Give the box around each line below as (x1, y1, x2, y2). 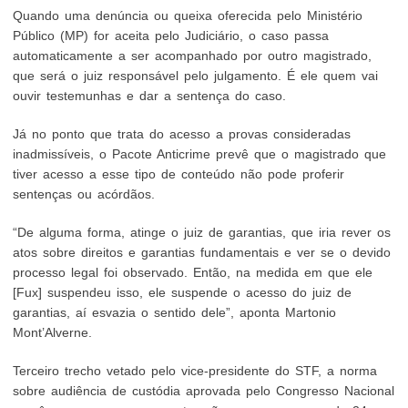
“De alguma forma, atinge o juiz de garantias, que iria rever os (13, 225, 392, 240)
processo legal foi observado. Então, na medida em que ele (13, 265, 373, 280)
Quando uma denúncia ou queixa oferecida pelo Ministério (13, 8, 363, 23)
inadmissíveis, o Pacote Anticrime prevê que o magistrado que (13, 147, 387, 161)
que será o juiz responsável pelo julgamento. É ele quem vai (13, 68, 379, 83)
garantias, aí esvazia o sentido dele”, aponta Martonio (13, 305, 337, 320)
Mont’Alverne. (13, 325, 115, 340)
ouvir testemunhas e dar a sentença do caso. (13, 88, 298, 103)
